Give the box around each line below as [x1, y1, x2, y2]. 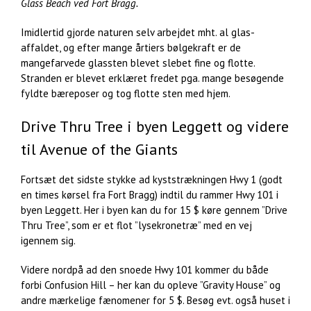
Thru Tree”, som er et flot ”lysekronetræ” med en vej [21, 218, 252, 232]
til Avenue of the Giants [21, 140, 178, 160]
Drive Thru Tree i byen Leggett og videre [21, 117, 289, 137]
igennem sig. [21, 233, 76, 247]
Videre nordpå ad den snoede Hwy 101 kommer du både [21, 262, 269, 276]
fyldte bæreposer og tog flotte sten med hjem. [21, 87, 230, 101]
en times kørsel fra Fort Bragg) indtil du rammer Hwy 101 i [21, 187, 278, 201]
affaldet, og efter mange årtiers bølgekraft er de [21, 41, 241, 55]
